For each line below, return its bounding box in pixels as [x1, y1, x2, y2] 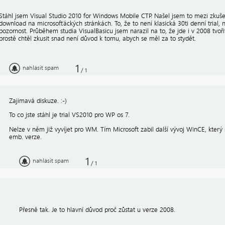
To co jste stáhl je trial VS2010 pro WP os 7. [9, 111, 130, 119]
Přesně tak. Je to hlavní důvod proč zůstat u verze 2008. [19, 205, 175, 213]
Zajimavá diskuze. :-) [9, 96, 67, 104]
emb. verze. [9, 133, 42, 141]
